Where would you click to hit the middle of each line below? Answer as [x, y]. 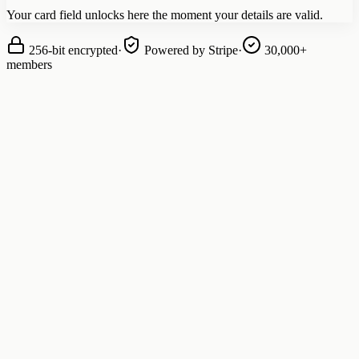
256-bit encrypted [72, 50]
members [29, 64]
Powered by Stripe [190, 50]
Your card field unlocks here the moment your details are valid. [165, 14]
